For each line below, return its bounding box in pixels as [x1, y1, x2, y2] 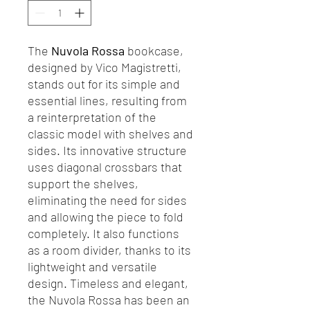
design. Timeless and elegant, [28, 275, 188, 291]
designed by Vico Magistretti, [28, 60, 181, 75]
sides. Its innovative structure [28, 143, 187, 158]
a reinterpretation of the [28, 109, 156, 125]
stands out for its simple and [28, 76, 180, 91]
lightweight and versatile [28, 259, 157, 274]
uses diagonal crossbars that [28, 159, 182, 174]
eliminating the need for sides [28, 192, 187, 208]
